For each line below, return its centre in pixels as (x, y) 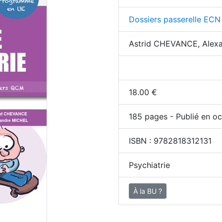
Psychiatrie (149, 165)
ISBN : (141, 141)
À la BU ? (148, 191)
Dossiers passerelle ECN (175, 19)
